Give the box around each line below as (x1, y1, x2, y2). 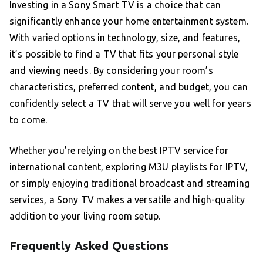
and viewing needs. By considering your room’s (9, 65, 213, 76)
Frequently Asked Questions (9, 239, 169, 253)
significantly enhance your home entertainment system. (9, 16, 248, 27)
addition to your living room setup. (9, 211, 161, 222)
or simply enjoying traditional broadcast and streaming (9, 178, 250, 189)
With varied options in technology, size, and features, (9, 32, 241, 43)
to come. (9, 114, 48, 126)
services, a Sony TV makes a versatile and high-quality (9, 194, 245, 205)
